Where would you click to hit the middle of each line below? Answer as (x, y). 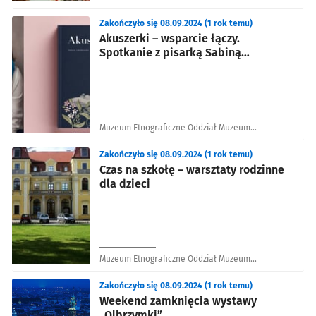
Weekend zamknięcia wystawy (178, 300)
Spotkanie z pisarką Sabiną (170, 52)
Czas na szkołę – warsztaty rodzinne (192, 169)
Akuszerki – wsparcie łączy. (170, 38)
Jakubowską (131, 66)
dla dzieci (125, 183)
